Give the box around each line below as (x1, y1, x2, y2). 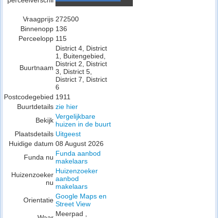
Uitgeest (55, 130, 81, 138)
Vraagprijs (23, 15, 54, 23)
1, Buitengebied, (55, 52, 106, 60)
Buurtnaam (19, 64, 54, 72)
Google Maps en (55, 192, 107, 200)
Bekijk (36, 116, 54, 124)
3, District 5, (55, 68, 92, 75)
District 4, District (55, 44, 107, 52)
